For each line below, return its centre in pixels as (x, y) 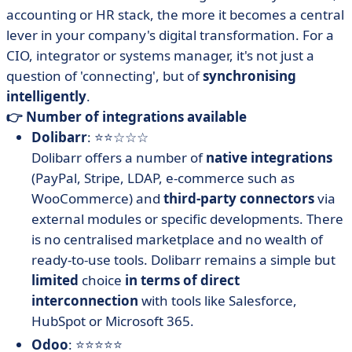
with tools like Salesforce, (218, 301)
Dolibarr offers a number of (119, 158)
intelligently (46, 96)
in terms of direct (182, 280)
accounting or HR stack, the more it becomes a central (175, 15)
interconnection (85, 301)
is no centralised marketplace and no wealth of (177, 239)
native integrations (269, 158)
